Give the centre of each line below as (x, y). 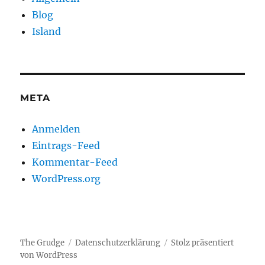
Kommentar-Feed (75, 162)
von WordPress (49, 255)
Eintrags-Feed (66, 146)
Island (47, 31)
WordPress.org (67, 179)
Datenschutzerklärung (118, 243)
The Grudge (43, 243)
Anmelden (56, 129)
